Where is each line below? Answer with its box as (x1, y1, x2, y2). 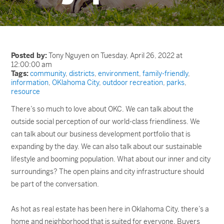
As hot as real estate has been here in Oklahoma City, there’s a (11, 204, 209, 213)
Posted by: (11, 51, 47, 60)
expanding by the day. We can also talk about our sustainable (11, 142, 202, 151)
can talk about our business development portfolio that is (11, 129, 191, 138)
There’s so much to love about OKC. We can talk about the (11, 104, 194, 113)
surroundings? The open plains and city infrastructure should (11, 167, 204, 176)
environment (98, 69, 139, 78)
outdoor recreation (102, 78, 163, 87)
